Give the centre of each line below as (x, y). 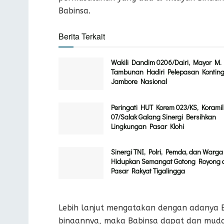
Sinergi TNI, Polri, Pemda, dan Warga (167, 152)
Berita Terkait (82, 36)
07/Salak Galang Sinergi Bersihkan (163, 116)
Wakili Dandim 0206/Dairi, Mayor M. (166, 62)
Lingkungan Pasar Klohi (147, 126)
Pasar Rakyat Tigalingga (148, 171)
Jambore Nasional (139, 81)
